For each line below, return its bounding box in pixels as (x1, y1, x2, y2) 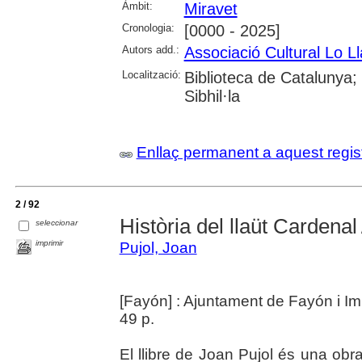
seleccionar (36, 217, 78, 227)
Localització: (121, 68, 181, 81)
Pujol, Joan (119, 239, 197, 256)
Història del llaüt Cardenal (119, 214, 357, 238)
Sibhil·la (183, 86, 240, 105)
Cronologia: (121, 21, 175, 34)
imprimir (36, 238, 64, 247)
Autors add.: (121, 43, 179, 56)
